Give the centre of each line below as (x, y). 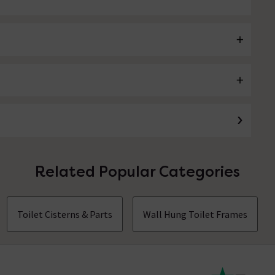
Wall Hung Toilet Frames (196, 214)
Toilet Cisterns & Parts (65, 214)
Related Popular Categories (137, 171)
